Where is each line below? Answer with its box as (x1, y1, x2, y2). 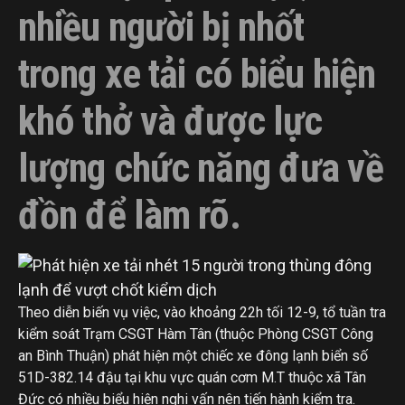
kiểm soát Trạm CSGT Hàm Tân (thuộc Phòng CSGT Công (18, 325, 373, 343)
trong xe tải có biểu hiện (18, 51, 375, 98)
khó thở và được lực (18, 98, 323, 145)
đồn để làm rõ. (18, 192, 240, 239)
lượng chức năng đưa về (18, 145, 383, 192)
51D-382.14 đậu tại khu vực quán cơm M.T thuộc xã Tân (18, 369, 366, 386)
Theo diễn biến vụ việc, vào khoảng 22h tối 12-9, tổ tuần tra (18, 304, 386, 321)
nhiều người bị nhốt (18, 4, 305, 51)
